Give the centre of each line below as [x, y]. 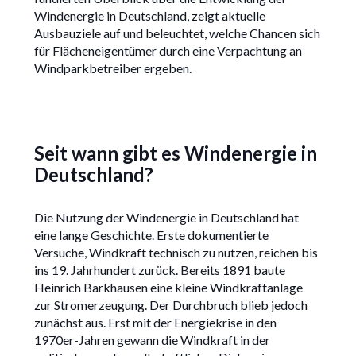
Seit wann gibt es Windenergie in [175, 153]
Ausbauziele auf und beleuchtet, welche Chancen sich [177, 33]
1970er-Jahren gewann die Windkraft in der [152, 340]
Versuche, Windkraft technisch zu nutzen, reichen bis [176, 252]
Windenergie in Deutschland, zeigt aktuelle [149, 15]
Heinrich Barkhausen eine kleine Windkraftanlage [168, 287]
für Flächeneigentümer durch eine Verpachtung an [168, 50]
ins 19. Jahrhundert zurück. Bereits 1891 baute [159, 270]
